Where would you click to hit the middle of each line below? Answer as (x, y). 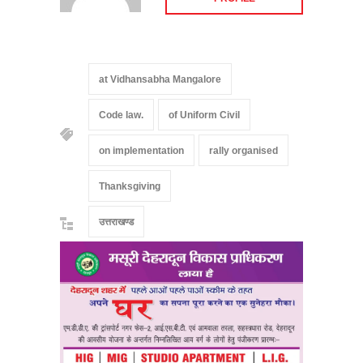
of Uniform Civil (204, 115)
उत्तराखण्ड (116, 222)
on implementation (141, 150)
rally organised (243, 150)
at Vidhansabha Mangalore (160, 79)
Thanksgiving (130, 186)
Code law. (121, 115)
